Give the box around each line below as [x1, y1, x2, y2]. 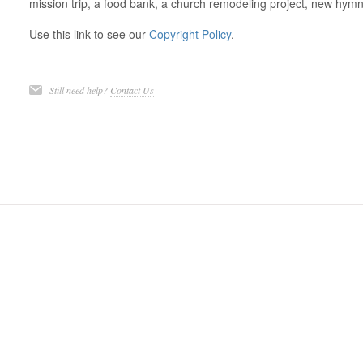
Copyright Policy [148, 26, 231, 42]
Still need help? [49, 83, 110, 96]
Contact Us [109, 83, 154, 96]
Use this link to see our [28, 26, 149, 42]
